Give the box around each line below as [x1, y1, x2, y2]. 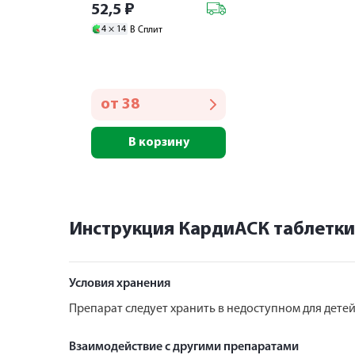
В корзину [128, 136, 189, 149]
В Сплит [130, 25, 162, 35]
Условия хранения [69, 277, 170, 290]
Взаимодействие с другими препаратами [69, 340, 299, 353]
